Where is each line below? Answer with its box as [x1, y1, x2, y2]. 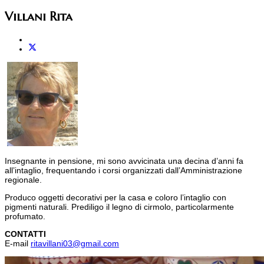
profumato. [5, 212, 45, 222]
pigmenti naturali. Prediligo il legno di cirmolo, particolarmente [5, 202, 234, 212]
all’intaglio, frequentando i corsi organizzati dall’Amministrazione [5, 166, 242, 176]
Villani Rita [5, 9, 72, 25]
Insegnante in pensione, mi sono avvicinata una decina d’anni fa [5, 156, 243, 166]
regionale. [5, 175, 42, 185]
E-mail [5, 239, 31, 249]
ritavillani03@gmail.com [31, 239, 119, 249]
